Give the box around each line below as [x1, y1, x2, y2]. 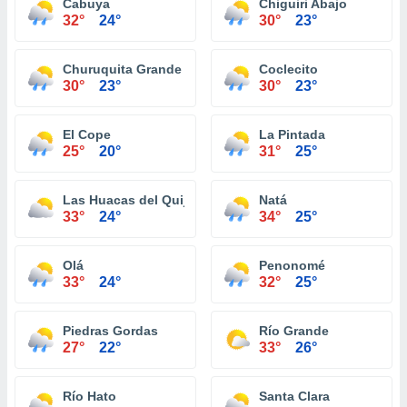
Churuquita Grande [63, 62, 182, 76]
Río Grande [259, 323, 329, 338]
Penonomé [259, 258, 325, 273]
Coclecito [259, 62, 318, 76]
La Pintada [259, 127, 325, 142]
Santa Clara [259, 389, 330, 403]
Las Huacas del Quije [63, 193, 194, 207]
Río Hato [63, 389, 116, 403]
